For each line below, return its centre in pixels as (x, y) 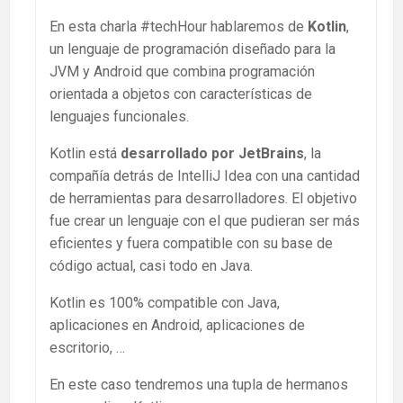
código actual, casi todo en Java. (151, 265)
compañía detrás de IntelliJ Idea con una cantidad (205, 175)
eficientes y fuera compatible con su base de (191, 243)
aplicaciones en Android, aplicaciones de (177, 325)
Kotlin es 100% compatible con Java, (165, 302)
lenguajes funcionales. (119, 116)
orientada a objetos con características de (181, 94)
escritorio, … (87, 347)
